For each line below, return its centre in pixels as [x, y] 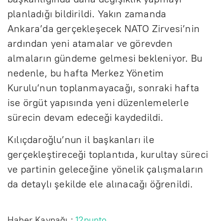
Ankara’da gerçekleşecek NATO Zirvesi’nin [104, 28]
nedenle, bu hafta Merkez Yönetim [86, 73]
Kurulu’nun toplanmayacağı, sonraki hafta [104, 88]
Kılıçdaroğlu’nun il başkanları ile [81, 139]
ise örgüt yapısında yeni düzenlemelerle [98, 102]
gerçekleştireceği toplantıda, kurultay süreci [108, 154]
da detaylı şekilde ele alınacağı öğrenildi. [100, 184]
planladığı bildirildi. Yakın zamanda [87, 14]
